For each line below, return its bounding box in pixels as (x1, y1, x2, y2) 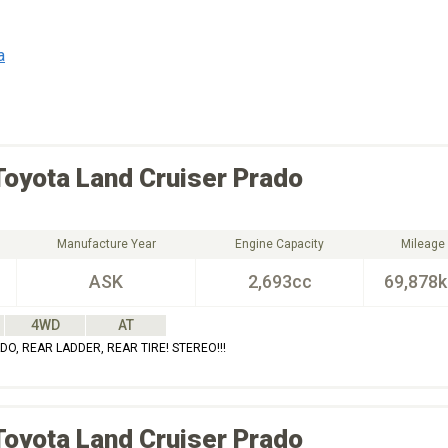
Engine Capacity (235, 237, 324, 251)
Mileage (400, 237, 445, 251)
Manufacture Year (56, 237, 156, 251)
